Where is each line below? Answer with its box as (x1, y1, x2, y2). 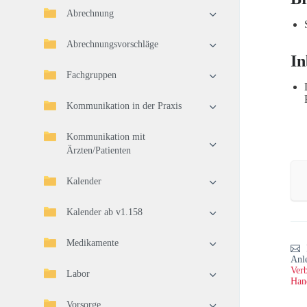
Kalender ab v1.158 (66, 207, 143, 217)
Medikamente (66, 238, 119, 248)
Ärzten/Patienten (66, 145, 131, 156)
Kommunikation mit (66, 132, 145, 142)
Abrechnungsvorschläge (66, 39, 158, 49)
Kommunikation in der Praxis (66, 101, 182, 111)
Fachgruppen (66, 70, 116, 80)
